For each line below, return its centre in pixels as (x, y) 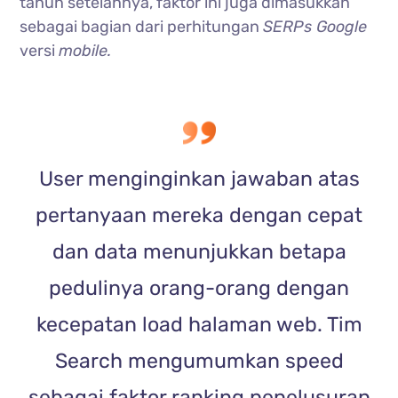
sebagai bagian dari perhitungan (142, 26)
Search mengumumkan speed (199, 360)
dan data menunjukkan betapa (199, 251)
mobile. (85, 50)
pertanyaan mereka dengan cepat (199, 215)
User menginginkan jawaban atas (199, 178)
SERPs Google (315, 26)
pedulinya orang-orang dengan (199, 287)
